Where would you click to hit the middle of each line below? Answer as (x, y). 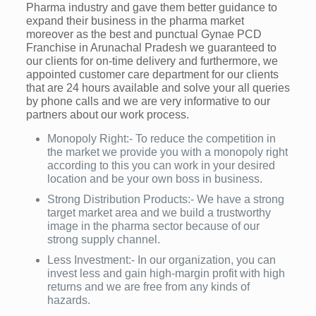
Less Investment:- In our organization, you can (161, 260)
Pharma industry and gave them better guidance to (151, 8)
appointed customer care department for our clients (152, 75)
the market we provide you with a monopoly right (167, 152)
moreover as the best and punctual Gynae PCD (144, 35)
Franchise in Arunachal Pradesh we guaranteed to (151, 48)
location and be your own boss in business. (154, 179)
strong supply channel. (103, 240)
